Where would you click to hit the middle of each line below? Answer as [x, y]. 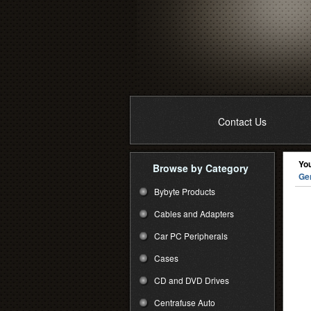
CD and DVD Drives [192, 280]
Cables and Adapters [194, 213]
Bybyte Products [185, 191]
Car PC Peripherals [191, 236]
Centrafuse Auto [185, 302]
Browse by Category [200, 168]
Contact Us [242, 121]
